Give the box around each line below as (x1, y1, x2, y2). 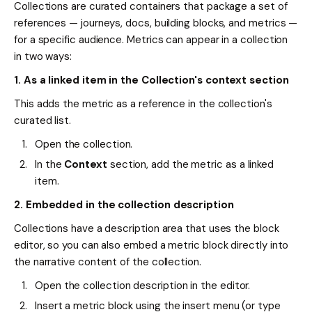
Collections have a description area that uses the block (14, 221, 279, 236)
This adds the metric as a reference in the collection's (14, 97, 272, 111)
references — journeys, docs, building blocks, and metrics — (14, 16, 298, 31)
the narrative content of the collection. (14, 255, 201, 270)
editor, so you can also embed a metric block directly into (14, 238, 289, 253)
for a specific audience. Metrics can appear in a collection (14, 33, 288, 47)
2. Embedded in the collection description (14, 198, 234, 212)
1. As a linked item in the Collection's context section (14, 73, 289, 88)
